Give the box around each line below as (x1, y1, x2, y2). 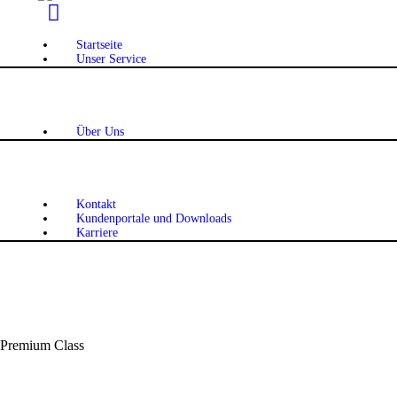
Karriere (76, 226, 119, 240)
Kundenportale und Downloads (76, 212, 232, 226)
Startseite (76, 38, 123, 52)
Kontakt (76, 198, 117, 212)
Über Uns (76, 125, 125, 139)
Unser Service (76, 52, 147, 66)
